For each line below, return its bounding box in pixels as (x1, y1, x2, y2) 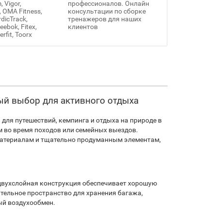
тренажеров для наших (67, 15, 141, 23)
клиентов (67, 23, 98, 31)
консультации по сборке (67, 7, 146, 15)
